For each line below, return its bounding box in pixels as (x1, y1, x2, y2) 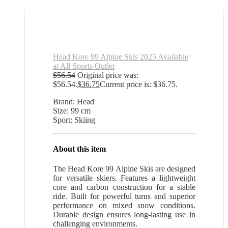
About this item (53, 144, 106, 153)
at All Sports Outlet (53, 61, 115, 70)
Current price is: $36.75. (100, 79, 178, 89)
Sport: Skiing (53, 115, 95, 124)
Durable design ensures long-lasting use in (53, 210, 195, 219)
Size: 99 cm (53, 106, 91, 115)
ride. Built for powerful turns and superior (53, 192, 195, 201)
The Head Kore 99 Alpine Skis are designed (53, 164, 195, 174)
